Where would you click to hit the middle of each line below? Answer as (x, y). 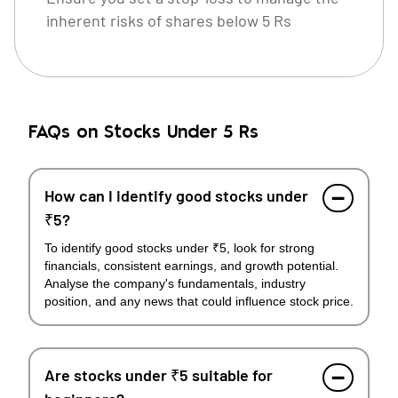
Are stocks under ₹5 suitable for (159, 375)
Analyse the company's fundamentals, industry (175, 283)
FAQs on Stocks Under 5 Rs (143, 133)
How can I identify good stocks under (176, 195)
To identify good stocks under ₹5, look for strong (179, 248)
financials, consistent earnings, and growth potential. (191, 266)
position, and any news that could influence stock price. (199, 301)
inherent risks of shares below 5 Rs (169, 20)
